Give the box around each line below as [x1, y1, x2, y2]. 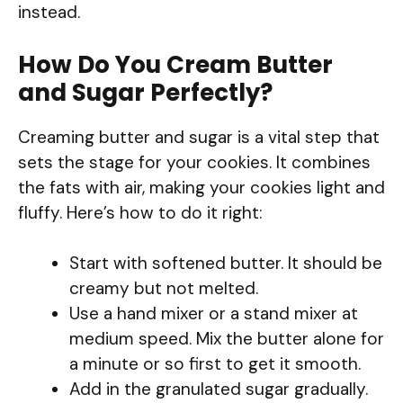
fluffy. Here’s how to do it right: [18, 201, 263, 224]
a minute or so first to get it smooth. [69, 353, 361, 376]
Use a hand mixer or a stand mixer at [69, 302, 358, 326]
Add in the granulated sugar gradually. [69, 378, 368, 401]
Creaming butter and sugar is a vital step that [18, 125, 380, 148]
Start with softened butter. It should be [69, 252, 382, 275]
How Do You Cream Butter [18, 48, 333, 81]
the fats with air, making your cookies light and [18, 175, 385, 199]
